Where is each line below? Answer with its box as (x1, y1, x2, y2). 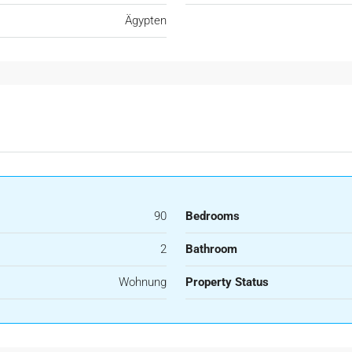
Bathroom (185, 242, 237, 256)
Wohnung (119, 275, 167, 289)
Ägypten (125, 13, 167, 27)
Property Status (185, 275, 269, 289)
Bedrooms (185, 209, 240, 223)
